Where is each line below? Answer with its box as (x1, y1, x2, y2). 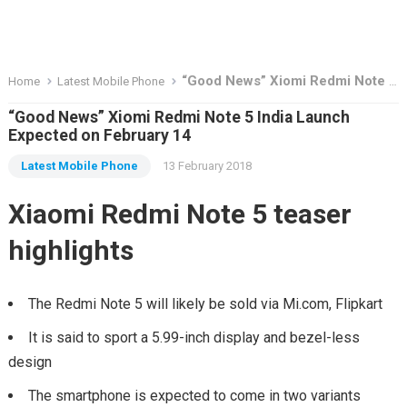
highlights (7, 234, 134, 266)
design (7, 353, 52, 371)
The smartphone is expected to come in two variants (27, 387, 361, 404)
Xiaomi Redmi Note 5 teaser (7, 198, 352, 230)
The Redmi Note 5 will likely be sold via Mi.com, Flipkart (27, 295, 382, 313)
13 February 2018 (162, 159, 252, 173)
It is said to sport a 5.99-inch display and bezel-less (27, 329, 360, 346)
